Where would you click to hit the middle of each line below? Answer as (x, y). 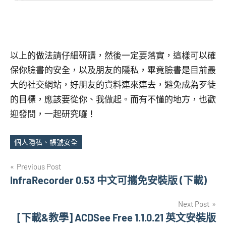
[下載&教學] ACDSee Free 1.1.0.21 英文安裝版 (117, 217)
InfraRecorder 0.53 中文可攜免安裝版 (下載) (108, 180)
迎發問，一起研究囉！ (53, 114)
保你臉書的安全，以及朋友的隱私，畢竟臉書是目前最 (113, 70)
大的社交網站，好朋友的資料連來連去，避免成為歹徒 (113, 84)
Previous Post (39, 166)
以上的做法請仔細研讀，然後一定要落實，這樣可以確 (113, 55)
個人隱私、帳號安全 (46, 142)
